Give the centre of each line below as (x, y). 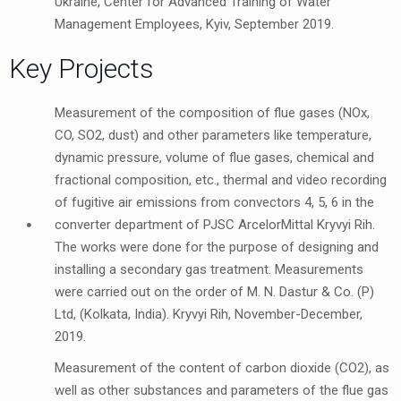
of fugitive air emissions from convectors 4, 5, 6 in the (215, 203)
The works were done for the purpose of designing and (217, 247)
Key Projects (81, 69)
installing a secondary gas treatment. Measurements (209, 270)
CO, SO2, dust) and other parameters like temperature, (213, 136)
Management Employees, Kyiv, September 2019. (195, 25)
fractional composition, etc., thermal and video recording (221, 180)
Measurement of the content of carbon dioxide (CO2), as (222, 368)
